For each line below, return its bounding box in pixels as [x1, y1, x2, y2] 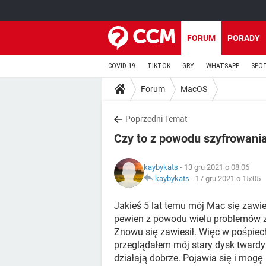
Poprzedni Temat [125, 114, 188, 123]
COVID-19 [108, 62, 135, 70]
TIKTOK [147, 62, 170, 70]
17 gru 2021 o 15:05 [195, 174, 261, 183]
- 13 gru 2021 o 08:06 [178, 163, 249, 172]
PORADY [227, 33, 260, 43]
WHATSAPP [206, 62, 239, 70]
